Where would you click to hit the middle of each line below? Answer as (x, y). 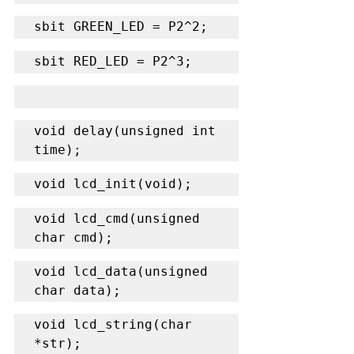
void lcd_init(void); (113, 183)
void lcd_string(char (113, 324)
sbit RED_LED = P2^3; (113, 61)
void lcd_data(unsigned (121, 271)
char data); (77, 290)
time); (58, 149)
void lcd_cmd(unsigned (117, 218)
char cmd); (73, 237)
